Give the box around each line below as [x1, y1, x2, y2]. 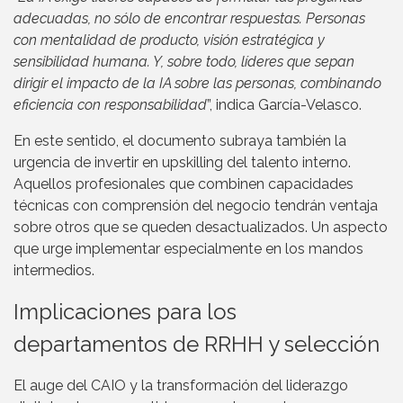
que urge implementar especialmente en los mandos [13, 240, 363, 258]
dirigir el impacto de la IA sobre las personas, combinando [13, 75, 381, 93]
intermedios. [13, 262, 94, 280]
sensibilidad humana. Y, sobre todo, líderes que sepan [13, 53, 354, 71]
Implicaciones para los [13, 299, 237, 326]
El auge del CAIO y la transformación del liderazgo [13, 377, 348, 395]
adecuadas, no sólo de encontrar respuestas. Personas [13, 10, 365, 28]
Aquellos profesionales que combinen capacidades [13, 175, 354, 193]
